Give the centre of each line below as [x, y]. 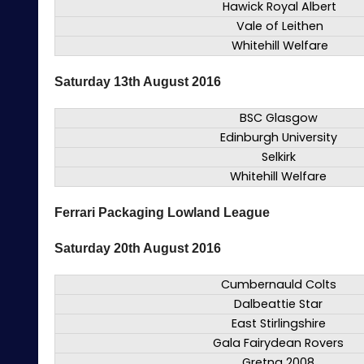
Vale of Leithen [279, 26]
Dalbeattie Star [278, 304]
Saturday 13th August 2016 [138, 82]
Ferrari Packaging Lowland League [162, 213]
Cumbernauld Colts [278, 285]
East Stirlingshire [278, 324]
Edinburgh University [278, 138]
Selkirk [278, 157]
